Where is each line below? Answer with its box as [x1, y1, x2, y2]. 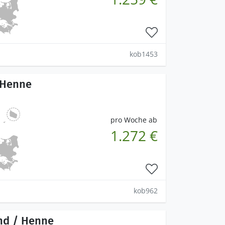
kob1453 [130, 49, 158, 59]
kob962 [134, 185, 158, 195]
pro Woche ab [110, 115, 157, 125]
